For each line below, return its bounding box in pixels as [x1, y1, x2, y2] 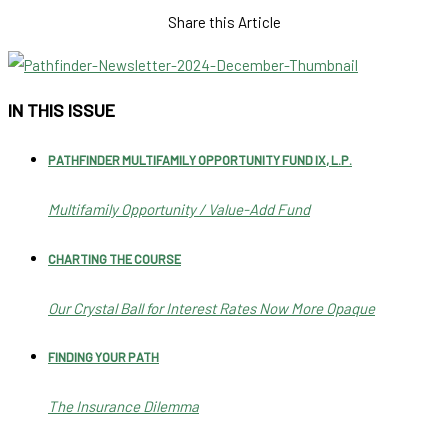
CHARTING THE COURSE [48, 251, 181, 266]
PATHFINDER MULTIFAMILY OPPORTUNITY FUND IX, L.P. [48, 153, 352, 168]
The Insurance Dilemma [48, 397, 199, 416]
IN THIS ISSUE [8, 99, 115, 122]
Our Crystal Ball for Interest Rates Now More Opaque [48, 298, 375, 317]
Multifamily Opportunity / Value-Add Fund [48, 200, 310, 218]
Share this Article [167, 12, 281, 31]
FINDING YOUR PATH [48, 350, 159, 365]
